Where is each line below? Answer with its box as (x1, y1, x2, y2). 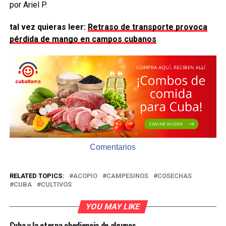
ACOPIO (73, 172, 97, 180)
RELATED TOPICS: (9, 172, 64, 180)
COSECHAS (157, 172, 192, 180)
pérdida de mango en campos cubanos (9, 34, 156, 44)
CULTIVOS (40, 181, 72, 189)
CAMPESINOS (106, 172, 148, 180)
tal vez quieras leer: (9, 22, 88, 32)
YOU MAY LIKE (85, 202, 142, 212)
